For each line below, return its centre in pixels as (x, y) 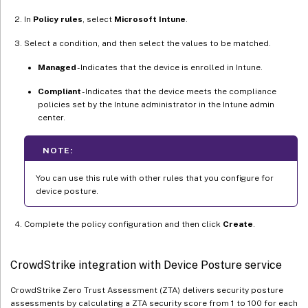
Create (238, 224)
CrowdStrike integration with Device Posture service (146, 265)
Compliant (59, 91)
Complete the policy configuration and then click (123, 224)
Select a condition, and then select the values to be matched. (147, 43)
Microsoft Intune (150, 19)
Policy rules (58, 19)
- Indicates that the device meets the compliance (179, 91)
